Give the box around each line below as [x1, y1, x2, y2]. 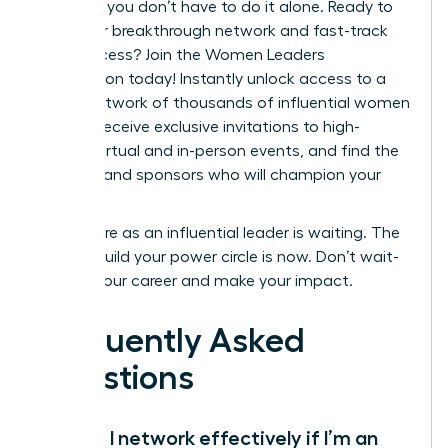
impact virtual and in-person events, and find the [37, 143, 399, 160]
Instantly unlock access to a [176, 71, 386, 88]
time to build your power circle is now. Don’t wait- [37, 249, 399, 266]
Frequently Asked [37, 324, 305, 359]
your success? [37, 47, 145, 64]
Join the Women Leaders [145, 47, 325, 64]
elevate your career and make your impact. [37, 273, 353, 290]
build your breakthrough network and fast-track [37, 23, 388, 40]
